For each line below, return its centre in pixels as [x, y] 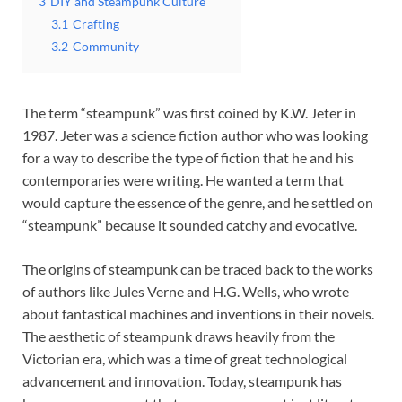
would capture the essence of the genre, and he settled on [198, 202]
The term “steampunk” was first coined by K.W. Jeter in [189, 112]
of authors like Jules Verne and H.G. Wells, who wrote [186, 291]
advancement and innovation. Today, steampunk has [182, 380]
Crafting [96, 23]
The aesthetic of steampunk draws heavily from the [179, 336]
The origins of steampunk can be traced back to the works [198, 268]
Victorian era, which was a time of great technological [185, 358]
